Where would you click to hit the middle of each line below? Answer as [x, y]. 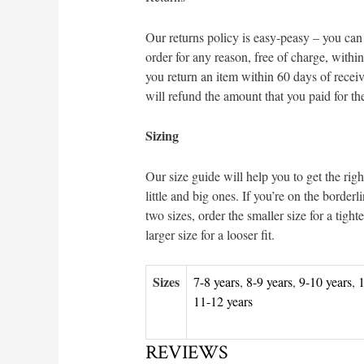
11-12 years [223, 301]
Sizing [162, 136]
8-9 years [269, 282]
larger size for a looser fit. [210, 234]
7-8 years [216, 282]
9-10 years [325, 282]
